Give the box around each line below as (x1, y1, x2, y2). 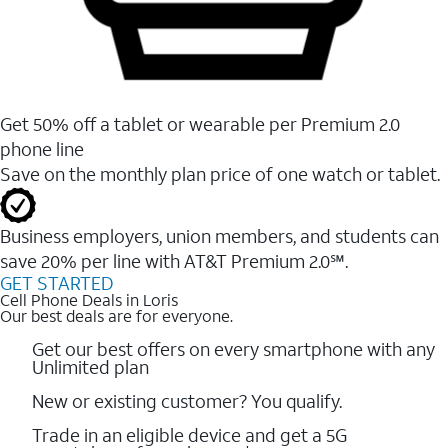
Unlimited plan (32, 354, 149, 379)
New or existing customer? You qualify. (32, 388, 342, 413)
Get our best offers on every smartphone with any (32, 336, 435, 361)
